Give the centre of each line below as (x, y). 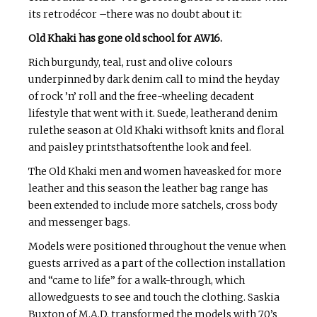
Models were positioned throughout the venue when (157, 246)
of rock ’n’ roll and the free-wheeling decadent (141, 96)
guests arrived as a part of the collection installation (157, 263)
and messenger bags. (79, 222)
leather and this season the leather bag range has (148, 188)
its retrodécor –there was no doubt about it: (135, 14)
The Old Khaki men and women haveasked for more (155, 171)
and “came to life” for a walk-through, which (137, 280)
